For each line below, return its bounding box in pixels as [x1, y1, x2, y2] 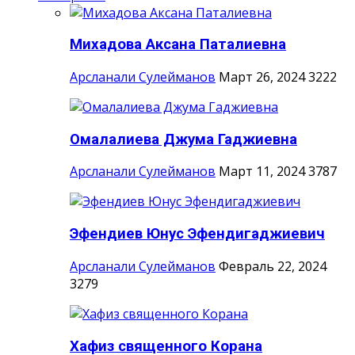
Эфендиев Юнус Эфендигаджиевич [70, 225, 325, 243]
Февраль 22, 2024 [219, 257, 326, 275]
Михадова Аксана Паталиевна [70, 36, 286, 54]
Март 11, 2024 [219, 162, 305, 181]
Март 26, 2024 [219, 67, 305, 86]
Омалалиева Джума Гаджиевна [70, 130, 297, 148]
